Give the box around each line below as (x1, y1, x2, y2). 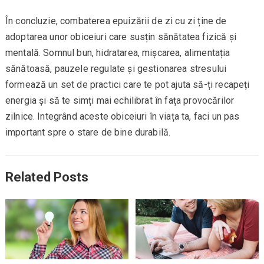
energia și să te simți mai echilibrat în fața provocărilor (5, 95, 235, 107)
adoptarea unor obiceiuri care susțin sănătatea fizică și (5, 31, 236, 43)
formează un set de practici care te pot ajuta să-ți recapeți (5, 79, 250, 91)
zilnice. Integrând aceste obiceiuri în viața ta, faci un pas (5, 111, 240, 123)
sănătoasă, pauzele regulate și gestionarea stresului (5, 63, 227, 75)
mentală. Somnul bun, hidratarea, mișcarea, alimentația (5, 47, 230, 59)
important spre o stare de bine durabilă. (5, 127, 171, 138)
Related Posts (5, 170, 88, 185)
